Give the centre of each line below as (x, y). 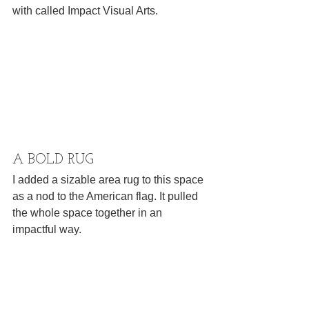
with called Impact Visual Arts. (85, 11)
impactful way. (47, 230)
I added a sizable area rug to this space (109, 180)
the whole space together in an (89, 213)
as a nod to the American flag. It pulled (107, 197)
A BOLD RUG (53, 160)
